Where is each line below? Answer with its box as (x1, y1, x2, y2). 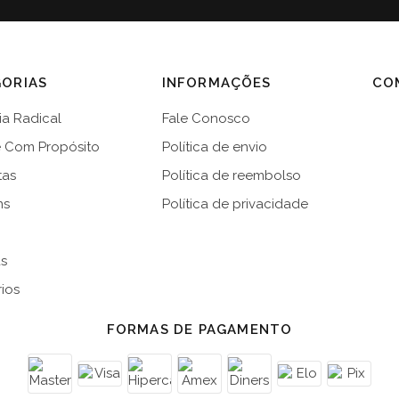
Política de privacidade (161, 196, 308, 212)
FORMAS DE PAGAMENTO (106, 322, 293, 338)
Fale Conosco (161, 110, 250, 126)
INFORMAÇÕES (161, 75, 272, 91)
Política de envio (161, 139, 267, 155)
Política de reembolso (161, 167, 301, 183)
